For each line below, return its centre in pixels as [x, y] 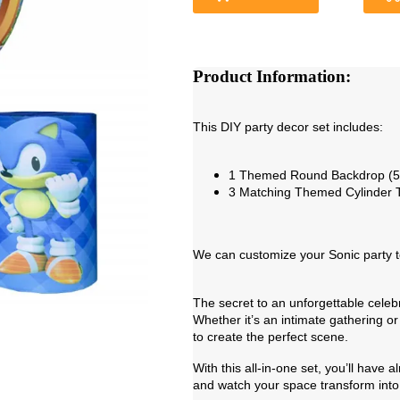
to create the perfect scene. [270, 336]
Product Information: [271, 77]
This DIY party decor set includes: [287, 126]
